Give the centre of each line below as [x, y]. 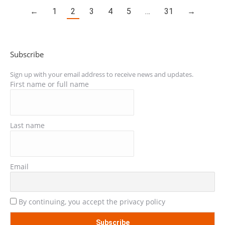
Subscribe [27, 54]
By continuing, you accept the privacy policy [91, 202]
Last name [27, 125]
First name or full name [49, 84]
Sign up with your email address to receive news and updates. [102, 74]
